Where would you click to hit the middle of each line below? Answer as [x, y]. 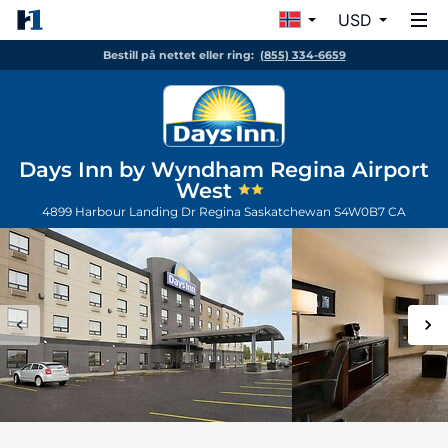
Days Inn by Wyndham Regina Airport [224, 169]
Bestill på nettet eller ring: [178, 55]
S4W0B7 [361, 211]
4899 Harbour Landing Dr [120, 211]
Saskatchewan [289, 211]
